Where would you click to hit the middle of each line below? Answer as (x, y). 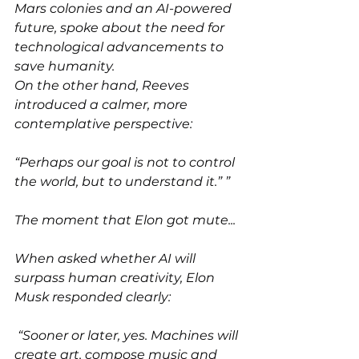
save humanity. (65, 66)
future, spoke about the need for (121, 27)
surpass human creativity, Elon (116, 277)
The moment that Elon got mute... (125, 220)
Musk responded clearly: (93, 296)
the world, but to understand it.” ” (122, 181)
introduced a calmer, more (103, 104)
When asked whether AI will (107, 258)
